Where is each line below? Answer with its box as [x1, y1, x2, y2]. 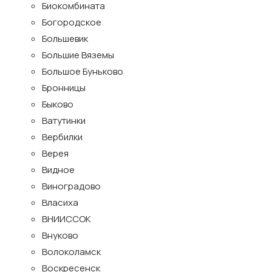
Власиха [42, 196, 78, 209]
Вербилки [42, 131, 83, 143]
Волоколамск [42, 245, 101, 258]
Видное [42, 163, 75, 176]
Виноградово [42, 180, 101, 192]
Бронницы [42, 81, 86, 94]
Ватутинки [42, 114, 86, 127]
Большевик [42, 32, 88, 45]
